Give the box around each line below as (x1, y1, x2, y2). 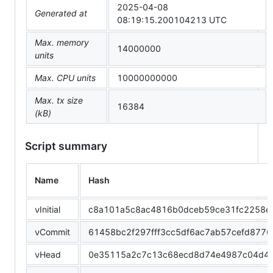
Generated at (35, 8, 87, 19)
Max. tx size (35, 95, 83, 106)
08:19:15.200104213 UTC (117, 15, 227, 26)
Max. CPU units (35, 73, 96, 83)
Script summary (25, 140, 107, 153)
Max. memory (35, 37, 89, 48)
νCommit (35, 227, 70, 238)
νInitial (35, 204, 60, 215)
